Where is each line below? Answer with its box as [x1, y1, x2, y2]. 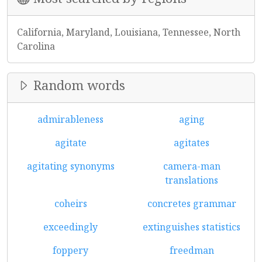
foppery [53, 244, 88, 257]
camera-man [163, 160, 220, 173]
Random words [30, 77, 125, 94]
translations [165, 174, 218, 187]
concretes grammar [147, 197, 236, 210]
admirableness [37, 113, 104, 126]
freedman [169, 244, 214, 257]
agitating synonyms [26, 160, 115, 173]
